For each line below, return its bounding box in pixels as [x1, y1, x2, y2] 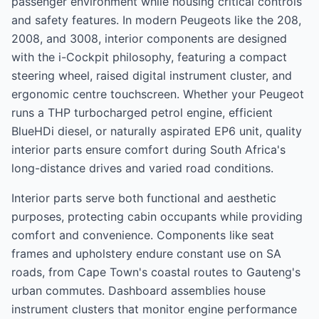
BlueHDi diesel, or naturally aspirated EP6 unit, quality [11, 124, 302, 138]
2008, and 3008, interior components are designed [11, 31, 287, 46]
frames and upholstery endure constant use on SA [11, 246, 281, 261]
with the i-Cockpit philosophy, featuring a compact [11, 50, 287, 64]
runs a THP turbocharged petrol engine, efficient [11, 105, 273, 120]
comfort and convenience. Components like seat [11, 228, 274, 242]
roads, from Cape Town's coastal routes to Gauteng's [11, 265, 300, 279]
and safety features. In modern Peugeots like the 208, [11, 13, 301, 27]
